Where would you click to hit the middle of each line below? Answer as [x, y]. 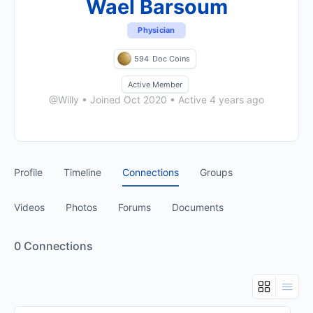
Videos [29, 207]
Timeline [82, 172]
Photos [81, 207]
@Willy [64, 100]
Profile [28, 172]
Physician [156, 30]
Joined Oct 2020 [129, 100]
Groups [216, 172]
